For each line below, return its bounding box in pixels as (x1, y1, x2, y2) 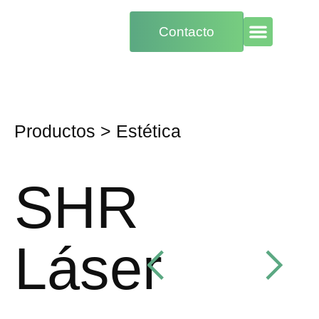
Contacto (159, 24, 215, 39)
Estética (116, 121, 181, 141)
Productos (14, 121, 95, 141)
